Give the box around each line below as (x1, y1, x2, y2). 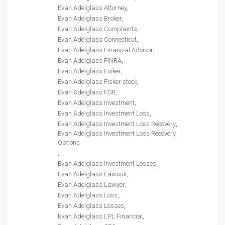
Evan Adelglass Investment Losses (58, 160, 156, 167)
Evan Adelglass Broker (58, 15, 122, 22)
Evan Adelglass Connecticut (58, 36, 137, 43)
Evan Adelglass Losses (58, 202, 124, 209)
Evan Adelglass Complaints (58, 25, 137, 33)
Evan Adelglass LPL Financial (58, 212, 143, 220)
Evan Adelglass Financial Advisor (58, 46, 153, 54)
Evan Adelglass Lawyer (58, 181, 125, 188)
